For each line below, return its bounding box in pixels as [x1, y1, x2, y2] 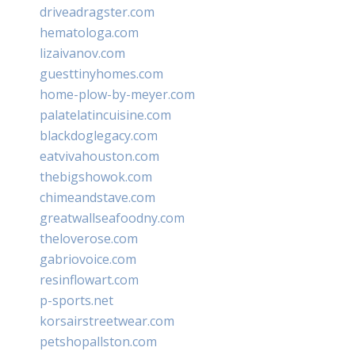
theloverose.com [40, 229, 138, 247]
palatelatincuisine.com [40, 105, 171, 124]
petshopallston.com [40, 332, 157, 350]
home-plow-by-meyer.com [40, 85, 195, 103]
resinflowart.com [40, 270, 139, 288]
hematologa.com [40, 23, 139, 41]
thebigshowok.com [40, 167, 152, 185]
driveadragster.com [40, 2, 155, 21]
